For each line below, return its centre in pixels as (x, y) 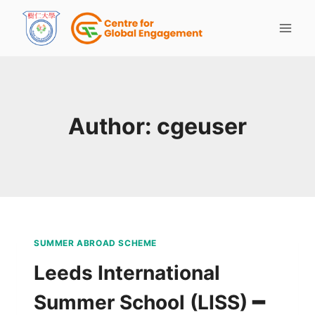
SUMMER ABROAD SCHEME (95, 243)
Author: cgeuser (157, 126)
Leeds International (127, 272)
